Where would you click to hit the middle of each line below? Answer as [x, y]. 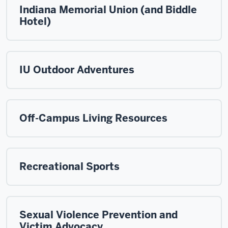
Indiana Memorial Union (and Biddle [108, 9]
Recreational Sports [69, 166]
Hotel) [35, 21]
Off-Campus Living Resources [93, 118]
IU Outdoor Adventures [77, 69]
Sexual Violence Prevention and [98, 215]
